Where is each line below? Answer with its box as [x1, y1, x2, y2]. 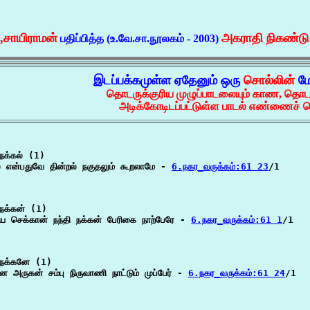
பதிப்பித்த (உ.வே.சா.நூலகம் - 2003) [60, 33, 219, 44]
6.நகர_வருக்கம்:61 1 [191, 215, 282, 225]
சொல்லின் [244, 73, 298, 87]
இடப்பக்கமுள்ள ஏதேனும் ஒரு [93, 73, 244, 87]
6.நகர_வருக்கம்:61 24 [188, 268, 285, 278]
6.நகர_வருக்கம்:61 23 [172, 161, 268, 172]
